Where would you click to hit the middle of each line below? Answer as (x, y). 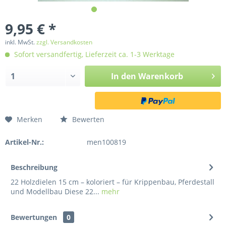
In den (123, 76)
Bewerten (87, 119)
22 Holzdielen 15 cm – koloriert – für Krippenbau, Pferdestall (112, 182)
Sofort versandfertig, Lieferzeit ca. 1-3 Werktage (93, 54)
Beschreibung (34, 167)
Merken (30, 119)
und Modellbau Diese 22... (55, 191)
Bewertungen (34, 217)
